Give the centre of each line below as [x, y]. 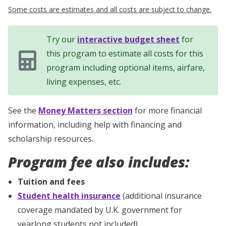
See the [23, 110]
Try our [62, 39]
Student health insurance [69, 195]
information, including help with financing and [95, 124]
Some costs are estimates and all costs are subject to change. [110, 9]
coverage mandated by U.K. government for [100, 210]
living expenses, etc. [84, 81]
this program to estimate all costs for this [125, 53]
